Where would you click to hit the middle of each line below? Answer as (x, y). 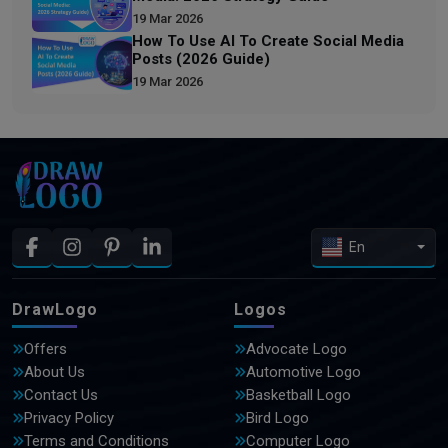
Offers (45, 348)
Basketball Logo (298, 394)
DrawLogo (55, 309)
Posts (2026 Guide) (201, 58)
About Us (54, 371)
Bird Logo (277, 417)
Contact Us (61, 394)
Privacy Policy (69, 417)
